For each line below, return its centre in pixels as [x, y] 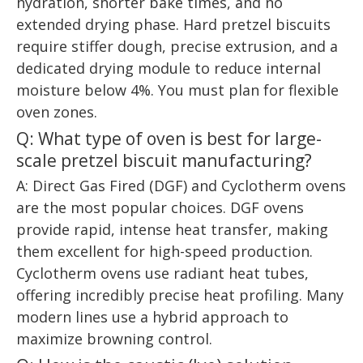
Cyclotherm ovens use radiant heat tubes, [162, 273]
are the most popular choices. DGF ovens [160, 208]
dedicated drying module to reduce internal [169, 68]
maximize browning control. [114, 339]
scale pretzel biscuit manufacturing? [164, 160]
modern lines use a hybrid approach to [152, 317]
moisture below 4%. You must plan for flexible [177, 90]
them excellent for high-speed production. [164, 252]
